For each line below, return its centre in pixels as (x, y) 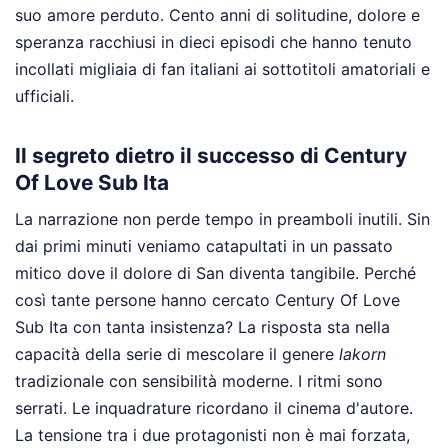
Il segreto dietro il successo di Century (211, 155)
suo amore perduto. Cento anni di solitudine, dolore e (217, 15)
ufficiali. (44, 96)
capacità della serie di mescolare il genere (177, 354)
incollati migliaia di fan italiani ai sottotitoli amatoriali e (222, 69)
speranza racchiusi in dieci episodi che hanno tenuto (213, 42)
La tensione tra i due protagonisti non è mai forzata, (212, 435)
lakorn (362, 354)
